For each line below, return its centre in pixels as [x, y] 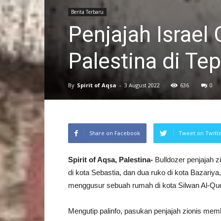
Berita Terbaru [87, 12]
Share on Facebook [115, 133]
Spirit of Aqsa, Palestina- [110, 160]
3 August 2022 [142, 85]
